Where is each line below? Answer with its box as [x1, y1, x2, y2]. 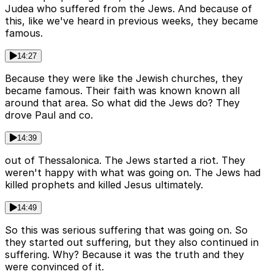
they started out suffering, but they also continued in [5, 236, 259, 249]
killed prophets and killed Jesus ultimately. [5, 179, 203, 191]
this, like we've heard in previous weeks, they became [5, 15, 258, 28]
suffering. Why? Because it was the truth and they [5, 248, 244, 261]
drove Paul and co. [5, 109, 93, 122]
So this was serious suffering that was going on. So [5, 224, 248, 237]
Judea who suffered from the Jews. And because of [5, 2, 252, 15]
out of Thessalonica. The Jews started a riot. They [5, 154, 245, 167]
